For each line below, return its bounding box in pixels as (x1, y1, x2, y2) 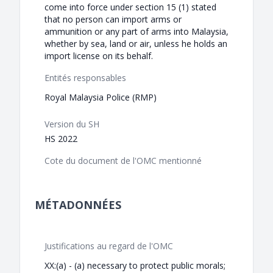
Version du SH (44, 118, 99, 130)
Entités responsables (44, 72, 126, 84)
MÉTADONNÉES (35, 197, 121, 213)
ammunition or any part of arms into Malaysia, (44, 26, 229, 38)
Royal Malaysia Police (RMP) (44, 91, 157, 104)
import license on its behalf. (44, 50, 153, 62)
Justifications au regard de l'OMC (44, 240, 173, 252)
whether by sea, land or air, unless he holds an (44, 38, 227, 50)
